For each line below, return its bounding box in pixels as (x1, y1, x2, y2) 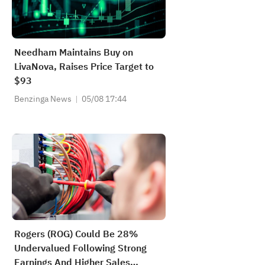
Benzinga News (14, 93, 72, 105)
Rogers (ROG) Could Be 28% (14, 227, 138, 241)
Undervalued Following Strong (14, 241, 147, 256)
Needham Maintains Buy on (14, 46, 133, 60)
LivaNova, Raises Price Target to (14, 60, 154, 74)
